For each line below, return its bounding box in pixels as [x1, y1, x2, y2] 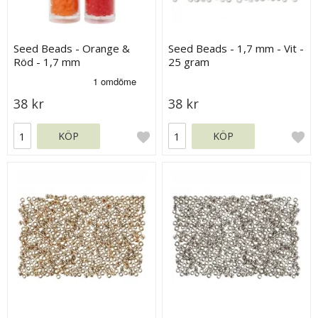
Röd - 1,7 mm [13, 55, 81, 70]
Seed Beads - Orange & [13, 41, 131, 56]
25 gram [168, 55, 210, 70]
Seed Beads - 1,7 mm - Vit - [168, 41, 305, 56]
